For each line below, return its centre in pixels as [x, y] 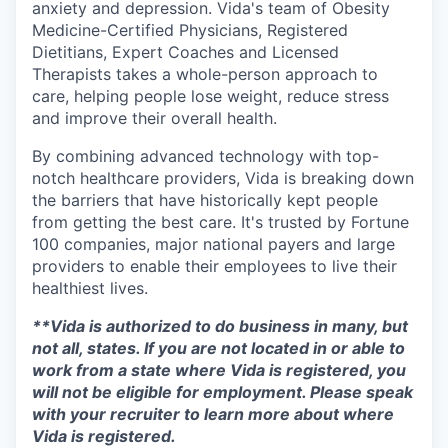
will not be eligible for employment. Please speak [222, 392]
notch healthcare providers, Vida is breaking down [223, 178]
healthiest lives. [90, 288]
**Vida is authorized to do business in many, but [220, 326]
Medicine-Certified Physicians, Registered [190, 30]
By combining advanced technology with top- [205, 156]
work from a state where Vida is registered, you [219, 370]
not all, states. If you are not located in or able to [218, 348]
